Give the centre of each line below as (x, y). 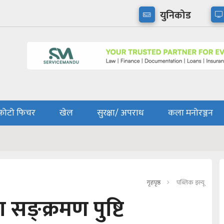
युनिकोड (175, 15)
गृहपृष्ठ (153, 183)
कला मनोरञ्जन (190, 113)
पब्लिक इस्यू (190, 183)
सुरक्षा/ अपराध (120, 113)
